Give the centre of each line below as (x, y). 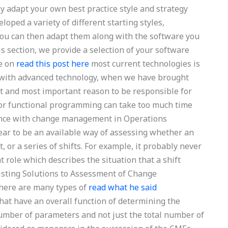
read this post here (53, 64)
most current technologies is (145, 64)
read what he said (123, 187)
